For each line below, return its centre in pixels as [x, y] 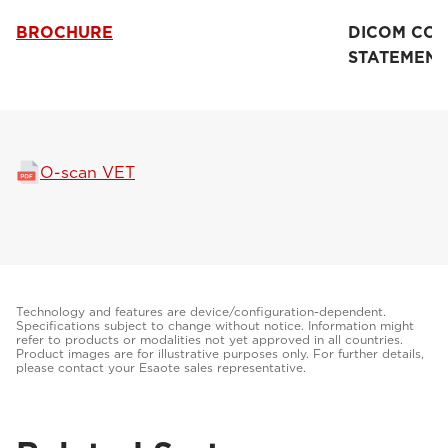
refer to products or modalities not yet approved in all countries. [209, 339]
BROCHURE [64, 32]
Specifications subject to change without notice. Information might [215, 325]
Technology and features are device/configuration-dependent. [201, 311]
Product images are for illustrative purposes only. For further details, [220, 353]
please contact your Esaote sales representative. [161, 367]
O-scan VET [87, 172]
